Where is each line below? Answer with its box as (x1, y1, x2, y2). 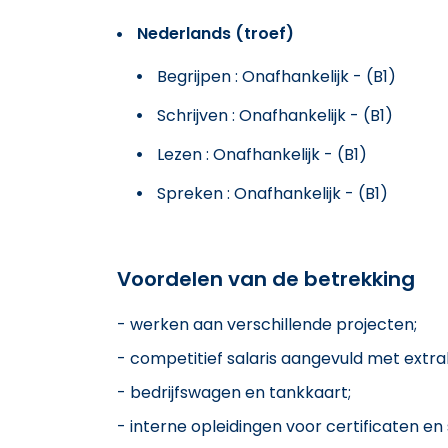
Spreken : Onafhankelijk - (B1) (157, 181, 388, 205)
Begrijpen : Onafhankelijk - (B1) (157, 64, 396, 88)
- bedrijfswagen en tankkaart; (117, 380, 351, 404)
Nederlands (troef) (137, 21, 294, 45)
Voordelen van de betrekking (117, 264, 415, 293)
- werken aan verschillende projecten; (117, 312, 417, 336)
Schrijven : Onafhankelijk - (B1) (157, 103, 393, 127)
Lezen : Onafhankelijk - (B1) (157, 142, 367, 166)
